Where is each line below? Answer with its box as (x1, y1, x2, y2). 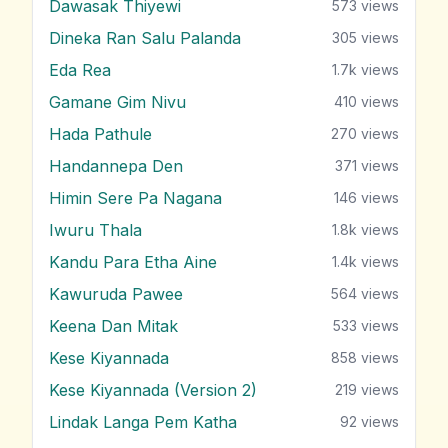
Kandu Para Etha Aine (49, 251, 217, 272)
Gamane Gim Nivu (49, 91, 186, 112)
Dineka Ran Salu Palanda (49, 27, 241, 48)
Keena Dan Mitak (49, 315, 178, 336)
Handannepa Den (49, 155, 183, 176)
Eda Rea (49, 59, 111, 80)
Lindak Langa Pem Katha (49, 411, 237, 432)
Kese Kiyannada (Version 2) (49, 379, 257, 400)
